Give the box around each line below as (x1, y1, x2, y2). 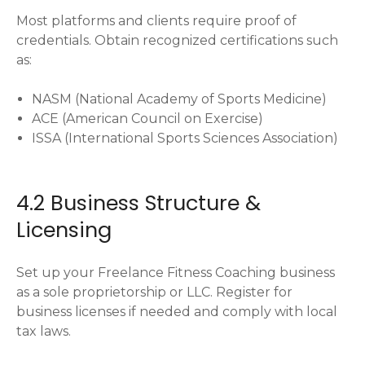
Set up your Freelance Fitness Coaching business (16, 265, 335, 281)
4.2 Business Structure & (16, 188, 261, 218)
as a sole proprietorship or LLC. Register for (16, 284, 292, 301)
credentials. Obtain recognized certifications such (16, 33, 338, 49)
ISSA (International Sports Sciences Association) (32, 130, 339, 147)
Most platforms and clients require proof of (16, 13, 297, 29)
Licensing (16, 215, 112, 245)
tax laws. (16, 323, 71, 340)
